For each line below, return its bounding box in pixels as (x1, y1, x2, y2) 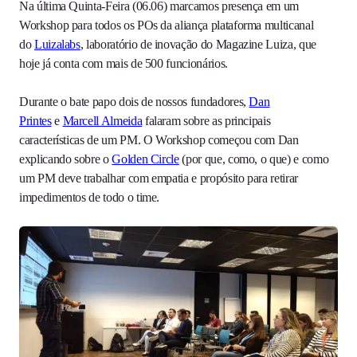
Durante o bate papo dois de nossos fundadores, (19, 95, 249, 109)
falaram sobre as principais (142, 114, 271, 128)
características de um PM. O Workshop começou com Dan (19, 133, 299, 147)
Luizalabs (33, 37, 80, 52)
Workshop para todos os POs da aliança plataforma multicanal (19, 18, 314, 33)
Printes (19, 114, 52, 128)
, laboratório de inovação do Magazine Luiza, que (80, 37, 316, 52)
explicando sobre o (19, 152, 112, 167)
